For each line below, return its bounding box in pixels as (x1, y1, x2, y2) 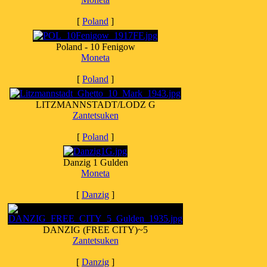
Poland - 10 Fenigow (55, 42, 135, 52)
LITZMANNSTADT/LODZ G (35, 100, 156, 110)
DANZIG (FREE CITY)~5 (43, 225, 148, 235)
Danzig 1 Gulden (63, 157, 128, 167)
